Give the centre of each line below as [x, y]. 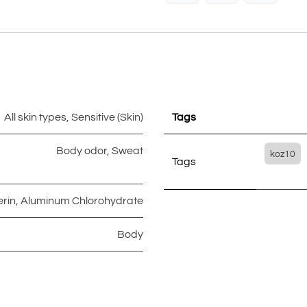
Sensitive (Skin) [107, 118]
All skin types [35, 118]
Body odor [82, 151]
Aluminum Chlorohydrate [82, 201]
